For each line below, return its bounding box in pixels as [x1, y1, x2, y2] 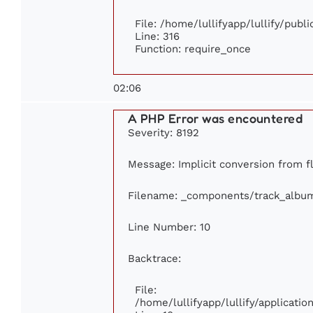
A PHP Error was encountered [128, 110, 303, 126]
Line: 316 [135, 29, 180, 42]
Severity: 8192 [128, 126, 199, 138]
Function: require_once [135, 42, 251, 54]
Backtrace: [128, 252, 181, 264]
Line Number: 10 [128, 220, 210, 233]
